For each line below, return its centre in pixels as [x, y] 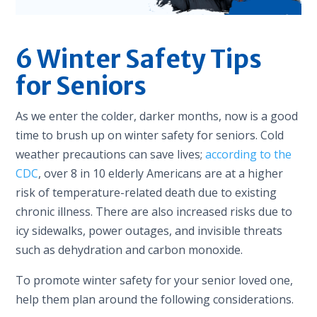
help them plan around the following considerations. [155, 299]
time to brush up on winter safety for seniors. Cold [150, 135]
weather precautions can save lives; [111, 154]
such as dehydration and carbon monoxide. [129, 249]
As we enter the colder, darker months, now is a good [157, 116]
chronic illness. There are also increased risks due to [154, 211]
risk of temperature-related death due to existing [146, 192]
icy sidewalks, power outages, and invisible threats [149, 230]
